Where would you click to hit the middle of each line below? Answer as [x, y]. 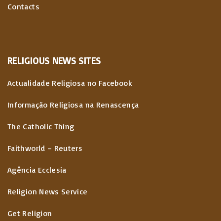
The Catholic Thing [41, 126]
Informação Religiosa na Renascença [73, 104]
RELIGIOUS [29, 60]
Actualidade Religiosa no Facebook [70, 83]
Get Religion [30, 213]
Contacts [23, 6]
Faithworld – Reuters [45, 148]
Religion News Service [48, 191]
